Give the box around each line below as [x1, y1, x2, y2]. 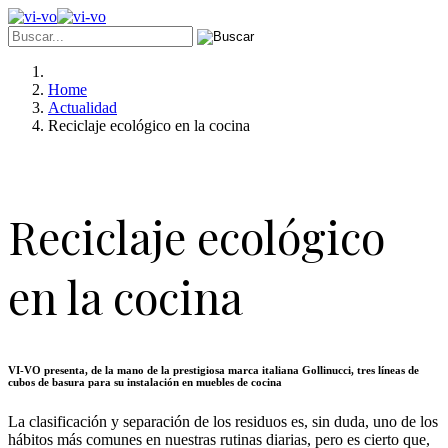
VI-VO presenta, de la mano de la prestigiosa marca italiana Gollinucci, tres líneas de [8, 363, 419, 376]
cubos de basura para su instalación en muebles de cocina [8, 375, 282, 388]
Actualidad [48, 99, 117, 116]
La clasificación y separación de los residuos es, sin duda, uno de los [8, 412, 438, 430]
